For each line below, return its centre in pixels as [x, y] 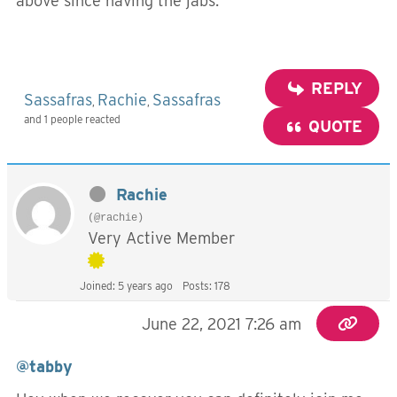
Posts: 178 [206, 286]
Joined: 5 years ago [126, 286]
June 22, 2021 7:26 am [222, 324]
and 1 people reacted [72, 119]
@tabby [44, 366]
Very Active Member [161, 238]
